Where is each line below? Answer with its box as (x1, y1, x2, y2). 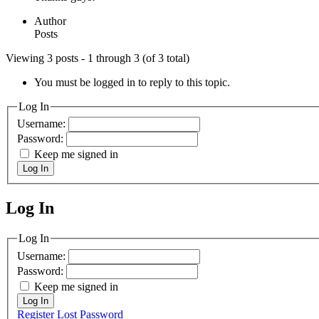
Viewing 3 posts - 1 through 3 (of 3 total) (6, 51, 189, 64)
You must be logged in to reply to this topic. (34, 75, 230, 88)
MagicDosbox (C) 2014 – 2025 (6, 213, 223, 232)
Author (34, 14, 66, 27)
